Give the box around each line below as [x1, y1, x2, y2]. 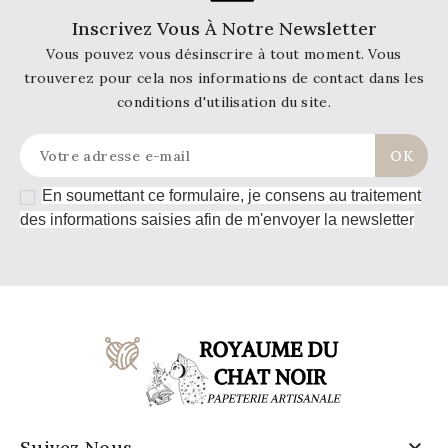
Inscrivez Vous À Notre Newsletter [71, 17, 377, 41]
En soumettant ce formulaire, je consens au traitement [42, 187, 422, 205]
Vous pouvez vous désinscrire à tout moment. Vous [46, 45, 402, 64]
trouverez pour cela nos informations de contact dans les [23, 69, 425, 88]
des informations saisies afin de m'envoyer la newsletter [20, 211, 414, 229]
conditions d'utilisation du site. [117, 93, 331, 112]
